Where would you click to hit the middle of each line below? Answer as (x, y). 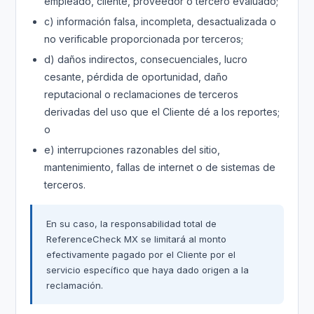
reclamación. (75, 285)
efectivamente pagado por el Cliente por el (141, 254)
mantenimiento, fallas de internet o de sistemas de (160, 167)
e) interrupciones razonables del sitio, (132, 150)
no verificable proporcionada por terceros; (144, 39)
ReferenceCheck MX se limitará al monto (137, 239)
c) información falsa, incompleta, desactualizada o (161, 21)
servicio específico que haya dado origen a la (148, 270)
